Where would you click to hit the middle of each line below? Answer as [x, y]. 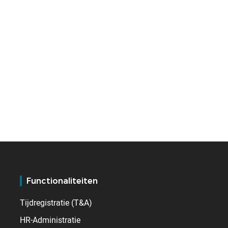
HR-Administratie [50, 220]
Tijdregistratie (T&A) [56, 202]
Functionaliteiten [62, 181]
